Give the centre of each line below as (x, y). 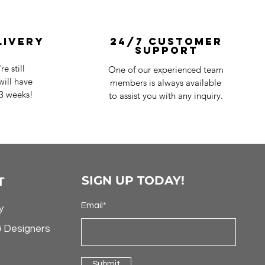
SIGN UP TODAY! (133, 181)
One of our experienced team (166, 70)
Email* (93, 206)
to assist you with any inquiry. (166, 96)
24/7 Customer (166, 42)
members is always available (166, 83)
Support (166, 51)
